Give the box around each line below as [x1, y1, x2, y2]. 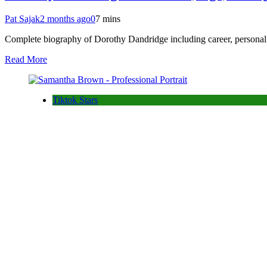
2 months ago [40, 13, 91, 24]
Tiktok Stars [52, 94, 98, 105]
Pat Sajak [5, 13, 40, 24]
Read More [5, 54, 47, 64]
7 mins [95, 13, 120, 24]
